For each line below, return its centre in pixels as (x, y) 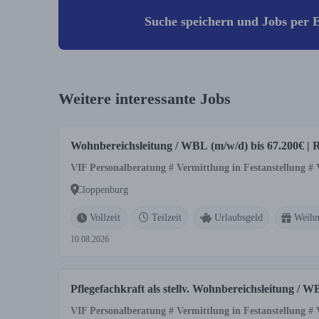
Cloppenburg (102, 189)
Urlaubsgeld (239, 218)
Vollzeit (105, 218)
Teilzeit (167, 218)
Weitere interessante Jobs (145, 99)
